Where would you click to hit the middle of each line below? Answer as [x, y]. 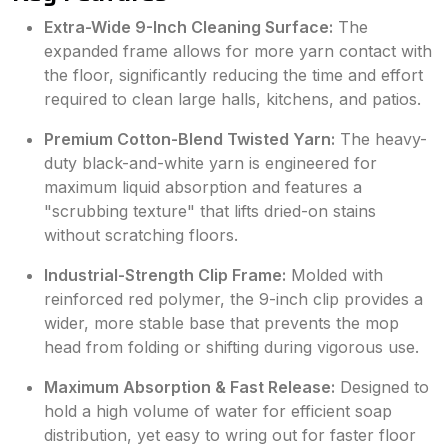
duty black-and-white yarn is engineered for [210, 163]
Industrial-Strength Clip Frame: [165, 275]
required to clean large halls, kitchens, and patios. [232, 99]
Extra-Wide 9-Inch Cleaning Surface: [188, 27]
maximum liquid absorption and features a [203, 187]
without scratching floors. [141, 235]
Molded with [334, 275]
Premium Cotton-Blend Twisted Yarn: [189, 139]
